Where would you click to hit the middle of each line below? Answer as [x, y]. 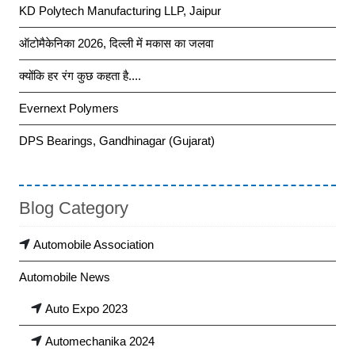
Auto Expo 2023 [86, 308]
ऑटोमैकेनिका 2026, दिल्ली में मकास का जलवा [116, 43]
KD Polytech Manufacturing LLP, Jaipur [120, 10]
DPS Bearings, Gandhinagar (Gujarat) [117, 140]
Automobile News [65, 277]
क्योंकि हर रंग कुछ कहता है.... [80, 75]
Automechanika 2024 [100, 341]
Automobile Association [94, 244]
